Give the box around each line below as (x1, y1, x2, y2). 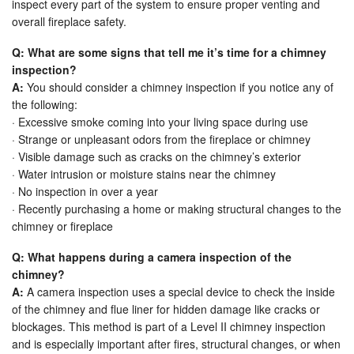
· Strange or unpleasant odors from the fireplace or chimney (12, 131, 311, 148)
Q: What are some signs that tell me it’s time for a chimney (12, 44, 326, 61)
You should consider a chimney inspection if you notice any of (24, 79, 333, 96)
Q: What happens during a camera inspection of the (12, 249, 292, 265)
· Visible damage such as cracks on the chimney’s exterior (12, 149, 301, 165)
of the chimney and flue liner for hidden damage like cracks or (12, 301, 320, 318)
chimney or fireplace (12, 218, 113, 235)
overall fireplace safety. (12, 13, 126, 30)
